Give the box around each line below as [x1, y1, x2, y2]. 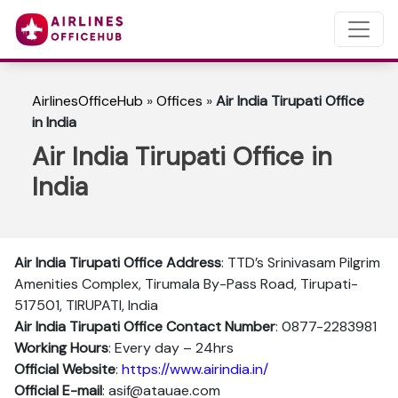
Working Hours [14, 338, 108, 357]
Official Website [14, 360, 115, 378]
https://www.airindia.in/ [122, 360, 268, 378]
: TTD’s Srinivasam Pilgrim [221, 253, 380, 272]
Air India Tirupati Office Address [14, 253, 221, 272]
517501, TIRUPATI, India [14, 296, 158, 314]
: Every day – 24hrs [108, 338, 234, 357]
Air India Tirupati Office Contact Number [14, 317, 275, 336]
